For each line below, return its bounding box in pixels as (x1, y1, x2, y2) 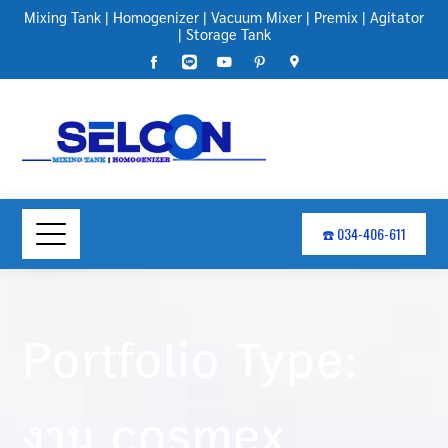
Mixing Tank (24, 7, 101, 26)
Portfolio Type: (22, 335, 360, 387)
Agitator (370, 7, 424, 26)
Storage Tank (185, 24, 271, 43)
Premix (314, 7, 358, 26)
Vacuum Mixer (211, 7, 302, 26)
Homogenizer (109, 7, 199, 26)
